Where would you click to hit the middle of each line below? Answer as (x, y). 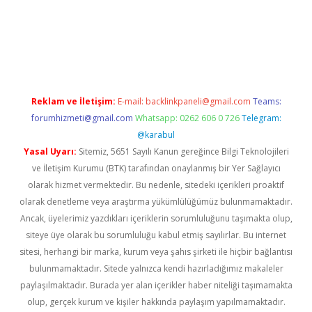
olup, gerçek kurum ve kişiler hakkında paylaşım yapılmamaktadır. (156, 302)
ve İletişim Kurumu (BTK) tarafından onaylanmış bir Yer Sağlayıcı (156, 168)
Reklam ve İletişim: (73, 101)
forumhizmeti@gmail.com (82, 118)
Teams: (267, 101)
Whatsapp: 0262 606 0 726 (187, 118)
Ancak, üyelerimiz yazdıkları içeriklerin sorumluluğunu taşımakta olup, (156, 218)
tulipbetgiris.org (195, 33)
